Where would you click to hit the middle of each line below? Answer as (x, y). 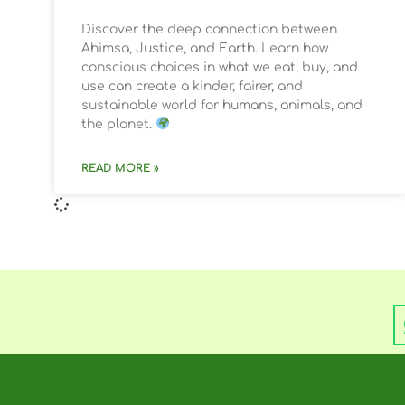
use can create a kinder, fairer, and (192, 86)
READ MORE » (120, 168)
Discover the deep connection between (209, 29)
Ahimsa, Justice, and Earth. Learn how (205, 48)
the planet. (118, 124)
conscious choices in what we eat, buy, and (220, 67)
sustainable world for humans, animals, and (222, 105)
